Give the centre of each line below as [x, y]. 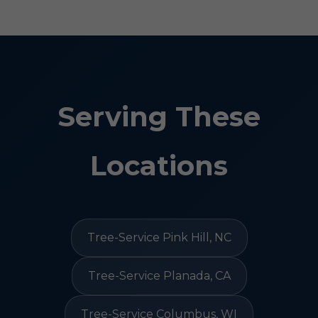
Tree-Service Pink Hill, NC [159, 237]
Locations [159, 166]
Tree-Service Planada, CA [159, 276]
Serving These [159, 117]
